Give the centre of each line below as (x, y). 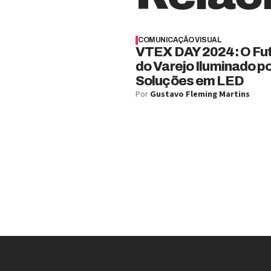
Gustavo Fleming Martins (200, 94)
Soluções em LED (190, 81)
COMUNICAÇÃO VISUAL (180, 40)
